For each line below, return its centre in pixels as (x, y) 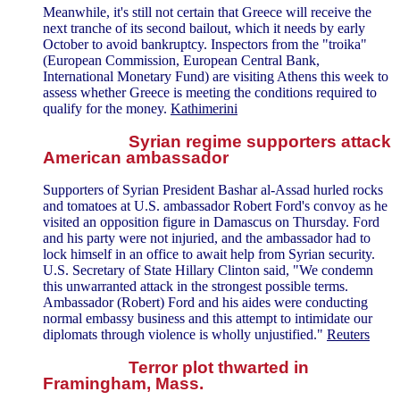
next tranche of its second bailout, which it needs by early (204, 28)
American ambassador (136, 157)
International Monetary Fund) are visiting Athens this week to (216, 76)
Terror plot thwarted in (219, 367)
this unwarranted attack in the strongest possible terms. (196, 287)
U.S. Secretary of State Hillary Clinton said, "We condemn (208, 271)
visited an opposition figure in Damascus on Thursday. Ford (211, 222)
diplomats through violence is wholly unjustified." (185, 335)
